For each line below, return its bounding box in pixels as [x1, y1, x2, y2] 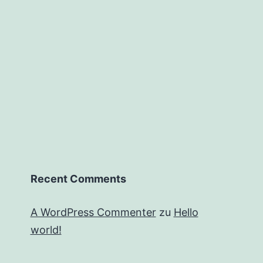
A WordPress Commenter [30, 206, 156, 218]
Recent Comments [30, 173, 126, 185]
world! [30, 224, 62, 236]
